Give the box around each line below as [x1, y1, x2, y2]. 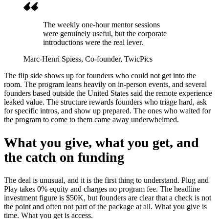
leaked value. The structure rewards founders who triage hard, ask [4, 97, 207, 106]
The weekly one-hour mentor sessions [43, 20, 160, 29]
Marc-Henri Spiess [23, 54, 81, 63]
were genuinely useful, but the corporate [43, 29, 167, 38]
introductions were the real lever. [43, 38, 143, 46]
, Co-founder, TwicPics [81, 54, 153, 63]
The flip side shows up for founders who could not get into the [4, 71, 196, 80]
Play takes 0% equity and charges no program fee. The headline [4, 185, 200, 194]
